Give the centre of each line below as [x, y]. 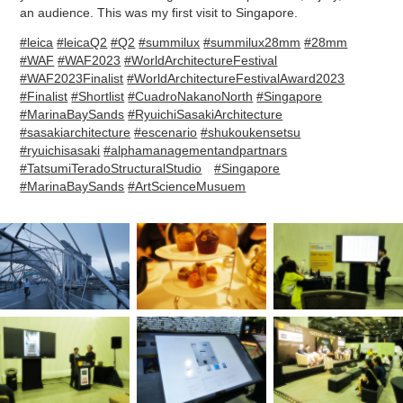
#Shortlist [98, 96]
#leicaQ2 [82, 42]
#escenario [166, 132]
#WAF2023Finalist [72, 78]
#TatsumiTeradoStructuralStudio [111, 168]
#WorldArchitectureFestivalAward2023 [236, 78]
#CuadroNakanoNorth [191, 96]
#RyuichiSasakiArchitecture [206, 114]
